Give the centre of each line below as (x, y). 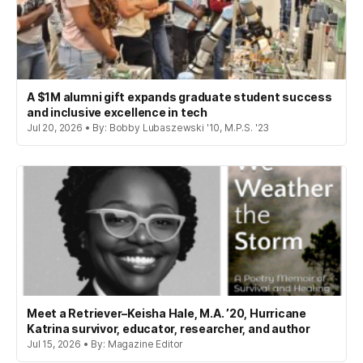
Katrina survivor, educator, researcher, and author (169, 329)
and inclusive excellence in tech (117, 113)
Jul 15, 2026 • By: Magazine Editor (105, 344)
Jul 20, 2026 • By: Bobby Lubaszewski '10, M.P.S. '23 (148, 128)
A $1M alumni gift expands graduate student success (179, 97)
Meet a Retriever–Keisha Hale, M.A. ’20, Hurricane (167, 314)
